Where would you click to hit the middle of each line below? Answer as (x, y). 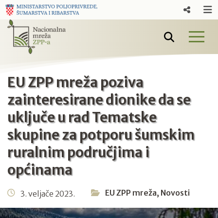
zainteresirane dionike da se (99, 100)
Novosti (175, 193)
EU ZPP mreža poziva (75, 82)
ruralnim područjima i (78, 153)
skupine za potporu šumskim (101, 135)
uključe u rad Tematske (82, 118)
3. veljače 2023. (48, 193)
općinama (40, 170)
